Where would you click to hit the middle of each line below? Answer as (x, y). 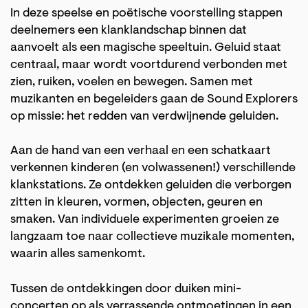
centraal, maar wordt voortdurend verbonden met (149, 66)
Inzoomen (224, 89)
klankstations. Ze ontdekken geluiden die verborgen (151, 186)
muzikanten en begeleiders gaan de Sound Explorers (154, 100)
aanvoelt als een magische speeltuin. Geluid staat (146, 48)
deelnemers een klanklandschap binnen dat (129, 31)
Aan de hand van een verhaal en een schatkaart (141, 152)
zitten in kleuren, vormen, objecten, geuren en (136, 203)
